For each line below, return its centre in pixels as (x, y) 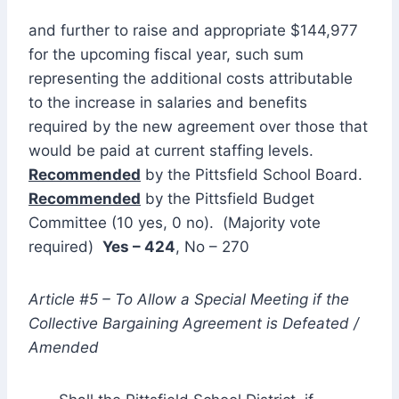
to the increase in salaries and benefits (168, 102)
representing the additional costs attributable (191, 78)
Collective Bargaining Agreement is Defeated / (194, 323)
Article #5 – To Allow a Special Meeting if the (189, 299)
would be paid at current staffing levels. (173, 150)
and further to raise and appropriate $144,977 (193, 30)
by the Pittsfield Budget (228, 198)
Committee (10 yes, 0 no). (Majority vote (175, 222)
